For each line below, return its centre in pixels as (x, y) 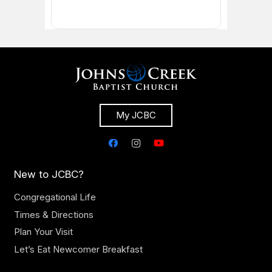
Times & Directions (53, 214)
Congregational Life (55, 197)
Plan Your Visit (43, 232)
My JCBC (136, 115)
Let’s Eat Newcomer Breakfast (78, 249)
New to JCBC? (49, 175)
